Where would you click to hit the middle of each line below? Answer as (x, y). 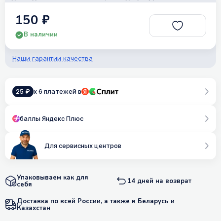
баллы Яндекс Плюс (52, 118)
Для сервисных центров (83, 146)
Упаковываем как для (53, 177)
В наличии (41, 35)
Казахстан (34, 208)
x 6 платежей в (57, 91)
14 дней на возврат (159, 181)
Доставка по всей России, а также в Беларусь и (96, 201)
